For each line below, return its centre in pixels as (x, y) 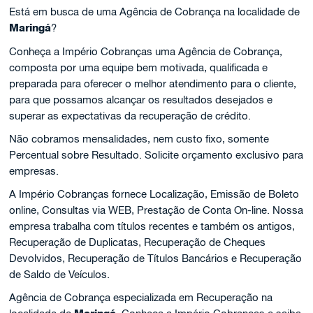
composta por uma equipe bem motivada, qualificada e (139, 67)
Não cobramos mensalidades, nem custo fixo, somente (139, 139)
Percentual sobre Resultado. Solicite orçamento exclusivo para (156, 155)
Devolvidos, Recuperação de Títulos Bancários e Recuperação (156, 258)
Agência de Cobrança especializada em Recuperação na (141, 297)
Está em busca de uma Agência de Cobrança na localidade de (155, 12)
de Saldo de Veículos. (60, 274)
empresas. (34, 171)
